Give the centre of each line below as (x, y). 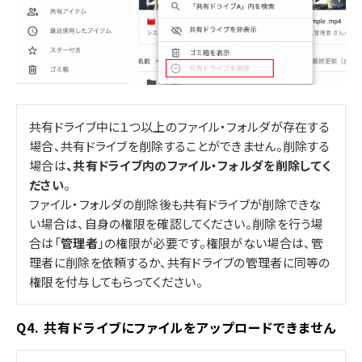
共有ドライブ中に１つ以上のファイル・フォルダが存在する (180, 126)
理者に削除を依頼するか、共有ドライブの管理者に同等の (180, 262)
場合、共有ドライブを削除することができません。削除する (180, 145)
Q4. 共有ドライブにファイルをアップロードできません (176, 327)
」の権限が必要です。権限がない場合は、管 (210, 242)
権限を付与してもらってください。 (116, 281)
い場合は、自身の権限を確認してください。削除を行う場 (176, 223)
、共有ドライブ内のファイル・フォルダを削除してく (198, 165)
